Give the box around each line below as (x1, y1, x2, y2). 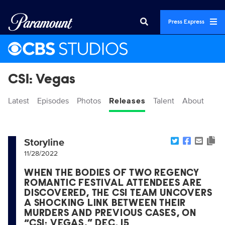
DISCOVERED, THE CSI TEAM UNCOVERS (24, 188, 212, 198)
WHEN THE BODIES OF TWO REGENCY (24, 168, 199, 178)
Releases (109, 96, 146, 106)
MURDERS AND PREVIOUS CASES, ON (24, 208, 196, 218)
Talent (153, 96, 175, 106)
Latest (8, 96, 29, 106)
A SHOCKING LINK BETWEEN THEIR (24, 198, 186, 208)
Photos (77, 96, 101, 106)
